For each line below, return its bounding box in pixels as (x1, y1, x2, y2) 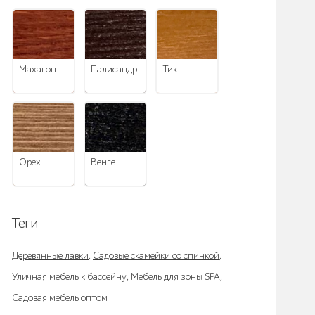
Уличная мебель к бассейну (12, 271, 127, 283)
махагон (27, 63, 56, 75)
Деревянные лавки (12, 250, 89, 262)
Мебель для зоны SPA (131, 271, 220, 283)
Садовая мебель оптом (12, 292, 108, 304)
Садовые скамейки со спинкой (93, 250, 219, 262)
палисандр (97, 63, 137, 75)
